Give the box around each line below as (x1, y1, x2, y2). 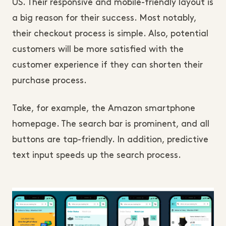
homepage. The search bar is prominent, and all (12, 120, 209, 129)
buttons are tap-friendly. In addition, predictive (12, 136, 208, 144)
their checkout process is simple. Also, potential (12, 30, 208, 38)
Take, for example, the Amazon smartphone (12, 104, 195, 113)
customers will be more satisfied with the (12, 45, 184, 54)
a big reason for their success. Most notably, (12, 14, 196, 23)
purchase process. (12, 77, 87, 85)
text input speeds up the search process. (12, 151, 181, 160)
